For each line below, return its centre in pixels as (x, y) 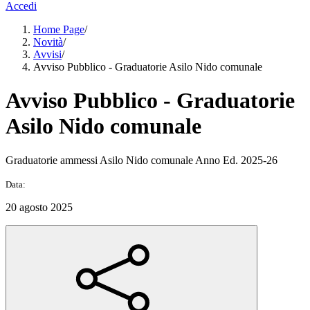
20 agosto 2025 (39, 207)
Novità (48, 42)
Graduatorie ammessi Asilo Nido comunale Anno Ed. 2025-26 (142, 160)
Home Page (59, 29)
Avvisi (47, 54)
